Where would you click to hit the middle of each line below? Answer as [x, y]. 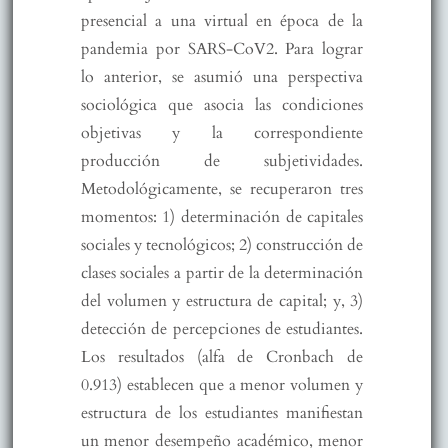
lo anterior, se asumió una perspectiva [222, 76]
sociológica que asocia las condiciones [222, 104]
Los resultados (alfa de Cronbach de [222, 356]
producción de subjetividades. [222, 160]
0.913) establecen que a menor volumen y [222, 384]
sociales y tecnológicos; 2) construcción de [222, 244]
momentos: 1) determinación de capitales [222, 216]
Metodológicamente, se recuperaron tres [222, 188]
